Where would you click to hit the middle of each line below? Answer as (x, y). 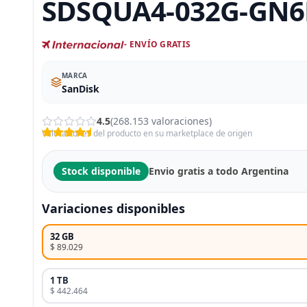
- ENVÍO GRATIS (158, 45)
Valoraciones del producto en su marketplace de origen (147, 134)
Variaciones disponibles (113, 209)
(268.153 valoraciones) (161, 121)
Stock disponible (101, 171)
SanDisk (81, 89)
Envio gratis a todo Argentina (219, 171)
